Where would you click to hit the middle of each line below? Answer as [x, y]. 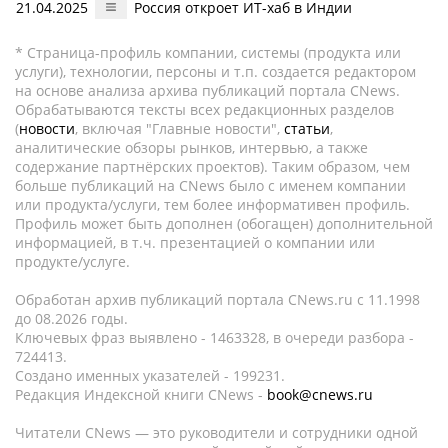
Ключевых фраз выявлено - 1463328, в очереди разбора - [214, 337]
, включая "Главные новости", [179, 128]
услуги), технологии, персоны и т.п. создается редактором [215, 71]
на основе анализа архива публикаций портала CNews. [207, 90]
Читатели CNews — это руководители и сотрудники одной [216, 432]
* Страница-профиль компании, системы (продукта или [208, 52]
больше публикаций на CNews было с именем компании [210, 185]
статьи [307, 128]
